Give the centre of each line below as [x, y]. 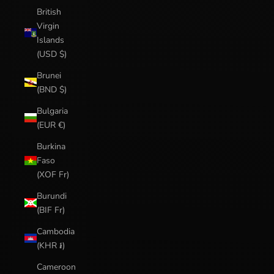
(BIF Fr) [51, 210]
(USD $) [52, 54]
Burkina [51, 146]
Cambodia [56, 231]
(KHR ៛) [51, 245]
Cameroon [56, 267]
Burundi [52, 196]
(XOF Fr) [53, 174]
